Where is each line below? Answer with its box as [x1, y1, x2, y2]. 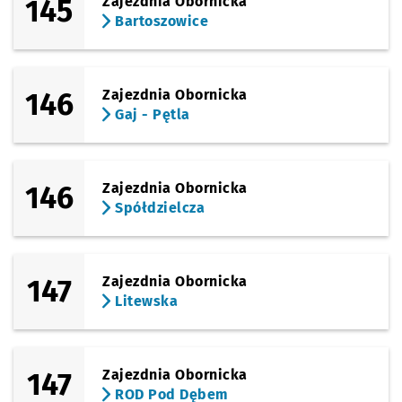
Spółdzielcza [110, 199, 205, 216]
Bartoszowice [110, 13, 209, 30]
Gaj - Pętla [110, 106, 190, 123]
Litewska [110, 293, 179, 310]
